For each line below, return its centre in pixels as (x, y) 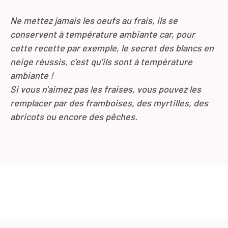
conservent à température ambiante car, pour (103, 34)
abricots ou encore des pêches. (74, 117)
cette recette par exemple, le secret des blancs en (112, 48)
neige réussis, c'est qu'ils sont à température (101, 62)
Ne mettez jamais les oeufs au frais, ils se (94, 21)
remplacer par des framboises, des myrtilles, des (109, 103)
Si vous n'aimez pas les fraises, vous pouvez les (106, 89)
